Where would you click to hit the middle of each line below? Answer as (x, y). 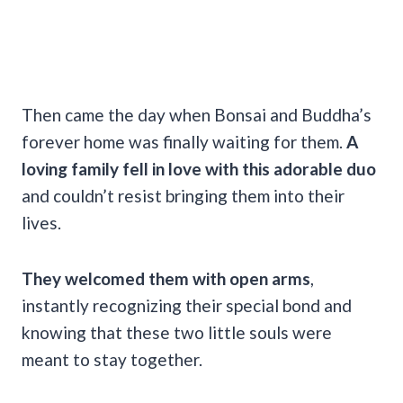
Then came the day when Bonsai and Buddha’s (197, 114)
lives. (41, 222)
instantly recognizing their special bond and (187, 305)
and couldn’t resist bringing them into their (183, 195)
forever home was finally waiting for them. (184, 141)
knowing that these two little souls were (177, 332)
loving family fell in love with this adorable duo (199, 168)
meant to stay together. (112, 359)
